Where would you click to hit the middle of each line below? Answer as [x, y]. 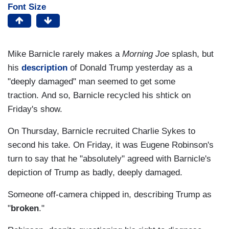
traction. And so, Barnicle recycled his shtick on [99, 96]
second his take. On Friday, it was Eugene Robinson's [111, 145]
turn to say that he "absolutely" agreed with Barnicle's [109, 159]
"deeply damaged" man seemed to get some [91, 82]
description [46, 68]
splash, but [191, 54]
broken [25, 209]
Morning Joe [146, 54]
